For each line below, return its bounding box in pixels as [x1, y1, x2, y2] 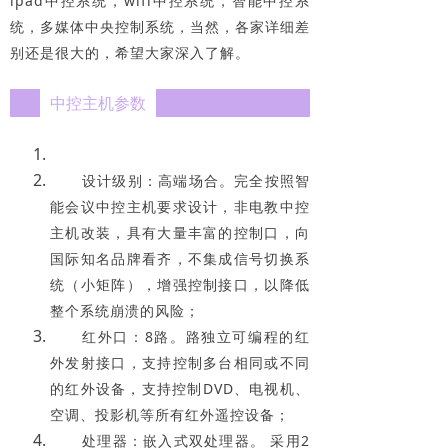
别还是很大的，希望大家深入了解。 [10, 42, 250, 62]
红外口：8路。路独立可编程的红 [82, 326, 310, 346]
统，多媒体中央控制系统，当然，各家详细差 [10, 16, 310, 36]
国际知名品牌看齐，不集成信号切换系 [50, 248, 310, 268]
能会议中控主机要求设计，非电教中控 [50, 196, 310, 216]
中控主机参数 [50, 91, 146, 114]
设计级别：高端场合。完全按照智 [82, 170, 310, 190]
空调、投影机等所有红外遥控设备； [50, 404, 290, 424]
